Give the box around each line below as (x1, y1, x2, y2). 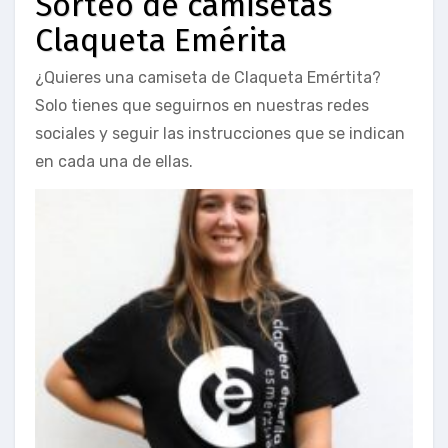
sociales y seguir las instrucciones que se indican (35, 124, 405, 144)
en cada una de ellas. (35, 152, 193, 172)
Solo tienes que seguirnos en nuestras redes (35, 96, 369, 116)
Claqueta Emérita (35, 20, 287, 59)
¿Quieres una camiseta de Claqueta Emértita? (35, 68, 381, 88)
